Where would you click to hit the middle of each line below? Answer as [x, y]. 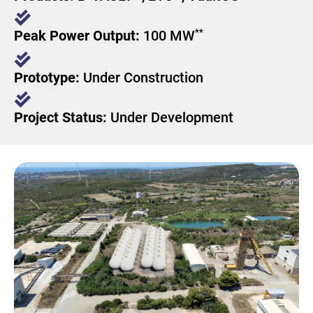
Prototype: [49, 78]
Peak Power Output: [79, 36]
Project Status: [62, 117]
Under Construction [143, 78]
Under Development [172, 117]
